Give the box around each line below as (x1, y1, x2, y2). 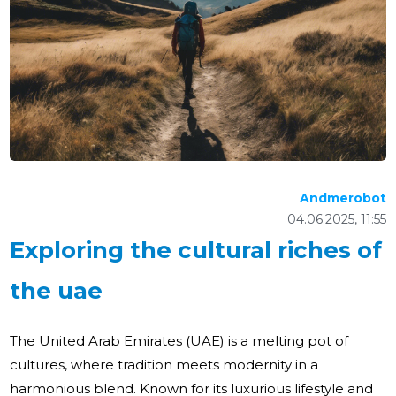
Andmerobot (299, 190, 386, 207)
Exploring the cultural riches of (10, 236, 383, 265)
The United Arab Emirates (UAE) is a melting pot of (10, 332, 349, 350)
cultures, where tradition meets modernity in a (10, 356, 319, 374)
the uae (10, 277, 103, 306)
